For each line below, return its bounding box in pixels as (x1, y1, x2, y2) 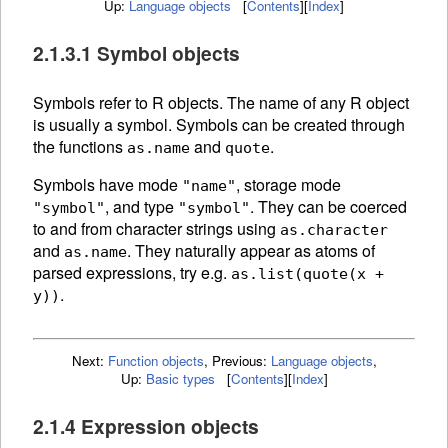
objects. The (168, 90, 259, 114)
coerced (350, 194, 407, 218)
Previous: (211, 350, 271, 370)
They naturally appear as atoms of (135, 238, 375, 262)
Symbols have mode (33, 172, 182, 196)
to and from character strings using (33, 216, 280, 240)
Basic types (145, 368, 215, 388)
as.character (280, 220, 388, 239)
